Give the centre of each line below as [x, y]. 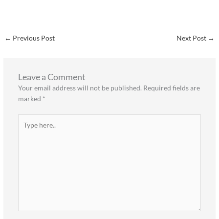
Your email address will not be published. [80, 88]
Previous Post [33, 38]
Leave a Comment [52, 77]
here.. [26, 130]
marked [30, 99]
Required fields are [171, 88]
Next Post [192, 38]
